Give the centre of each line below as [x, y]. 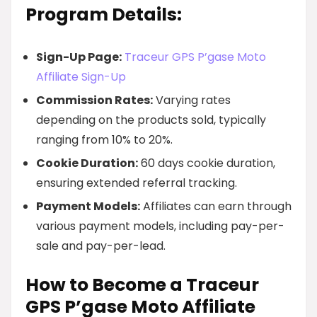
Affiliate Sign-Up [81, 77]
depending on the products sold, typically [151, 120]
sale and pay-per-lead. [101, 246]
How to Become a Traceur [142, 285]
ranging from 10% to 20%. [104, 140]
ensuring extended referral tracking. [137, 183]
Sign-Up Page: [79, 57]
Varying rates [192, 100]
